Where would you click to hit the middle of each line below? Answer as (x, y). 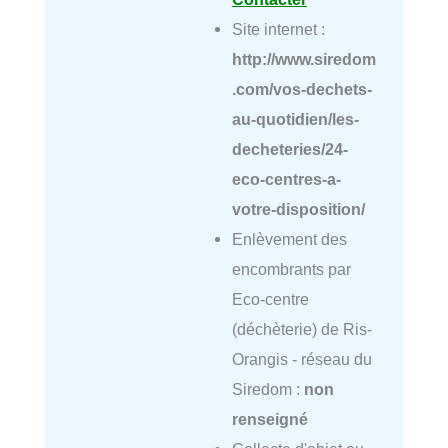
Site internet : (278, 28)
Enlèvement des (289, 238)
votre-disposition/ (298, 208)
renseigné (269, 418)
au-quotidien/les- (295, 118)
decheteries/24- (289, 148)
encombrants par (291, 268)
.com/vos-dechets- (301, 88)
